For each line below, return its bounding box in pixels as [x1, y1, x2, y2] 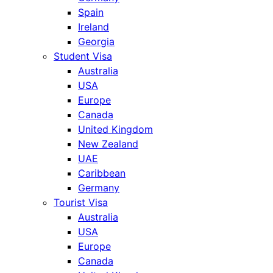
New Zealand [78, 137, 138, 150]
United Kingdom [78, 122, 153, 135]
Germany [78, 181, 119, 194]
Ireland [78, 20, 109, 33]
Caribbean [78, 166, 126, 179]
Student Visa [54, 49, 112, 62]
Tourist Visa [54, 196, 108, 208]
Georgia [78, 35, 115, 48]
